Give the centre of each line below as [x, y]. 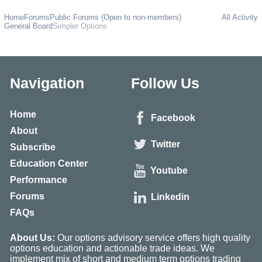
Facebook [173, 118]
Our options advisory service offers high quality [152, 237]
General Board [28, 26]
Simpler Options [80, 26]
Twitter [166, 144]
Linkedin [170, 197]
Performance [38, 180]
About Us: [32, 237]
